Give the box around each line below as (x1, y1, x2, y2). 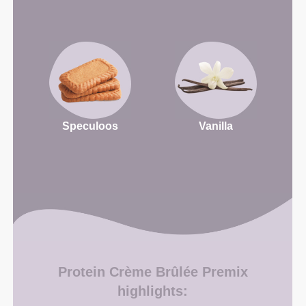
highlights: (117, 283, 189, 299)
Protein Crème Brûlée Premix (57, 264, 248, 280)
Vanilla (199, 120, 234, 132)
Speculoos (61, 120, 118, 132)
